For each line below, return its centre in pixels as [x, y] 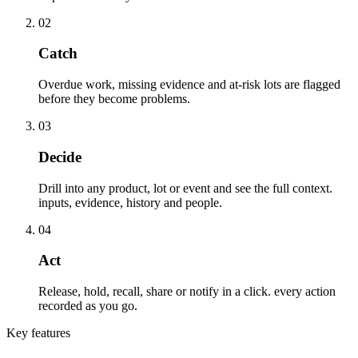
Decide [60, 157]
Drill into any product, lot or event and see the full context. [185, 188]
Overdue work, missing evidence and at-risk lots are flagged [189, 85]
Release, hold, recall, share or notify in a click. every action [187, 292]
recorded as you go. [88, 306]
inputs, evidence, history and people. [130, 202]
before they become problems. [114, 99]
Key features [38, 333]
